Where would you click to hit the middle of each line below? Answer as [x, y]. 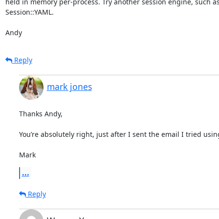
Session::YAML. [29, 12]
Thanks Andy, [41, 113]
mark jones [69, 86]
